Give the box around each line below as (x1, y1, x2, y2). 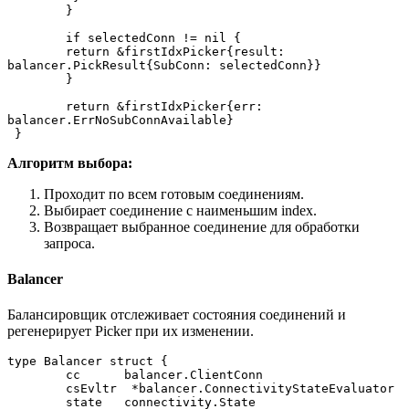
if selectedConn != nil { (66, 30, 241, 45)
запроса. (44, 235, 95, 251)
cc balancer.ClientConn (124, 368, 263, 383)
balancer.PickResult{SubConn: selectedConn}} (7, 58, 321, 72)
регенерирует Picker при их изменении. (7, 323, 254, 340)
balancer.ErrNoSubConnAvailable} (7, 112, 234, 127)
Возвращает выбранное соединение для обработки (44, 218, 360, 235)
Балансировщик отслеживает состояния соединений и (7, 307, 346, 323)
